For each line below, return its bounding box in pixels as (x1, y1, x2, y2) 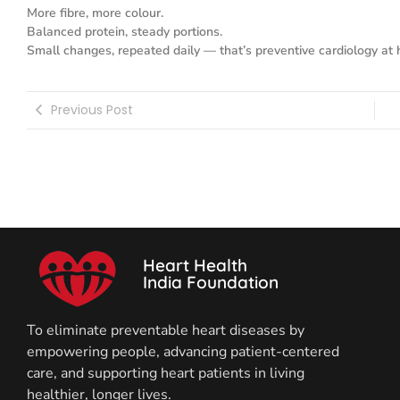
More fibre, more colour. (27, 4, 163, 22)
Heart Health (143, 254, 248, 276)
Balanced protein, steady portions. (27, 23, 222, 41)
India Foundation (143, 271, 279, 293)
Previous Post (51, 100, 133, 119)
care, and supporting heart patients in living (27, 363, 304, 384)
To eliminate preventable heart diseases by (27, 321, 304, 341)
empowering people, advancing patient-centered (27, 342, 339, 362)
